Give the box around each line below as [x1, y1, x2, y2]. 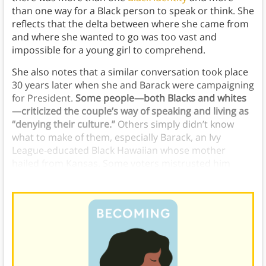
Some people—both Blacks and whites [75, 91, 246, 105]
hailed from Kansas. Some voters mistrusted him [11, 157, 230, 170]
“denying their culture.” [11, 118, 118, 131]
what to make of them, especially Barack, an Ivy [11, 131, 221, 144]
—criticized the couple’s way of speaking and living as [11, 104, 249, 118]
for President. [11, 91, 75, 105]
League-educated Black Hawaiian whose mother [11, 144, 226, 157]
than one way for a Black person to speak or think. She [11, 4, 254, 18]
